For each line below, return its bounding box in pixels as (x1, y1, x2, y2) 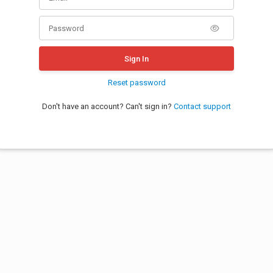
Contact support (174, 102, 231, 111)
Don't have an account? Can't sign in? (42, 102, 174, 111)
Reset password (107, 78, 166, 87)
